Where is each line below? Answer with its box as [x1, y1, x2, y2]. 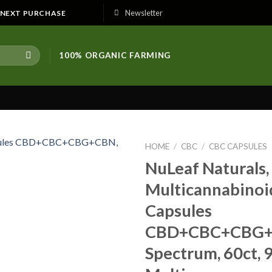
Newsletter [125, 8, 163, 18]
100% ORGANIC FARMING [59, 50, 171, 60]
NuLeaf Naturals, [145, 157, 269, 178]
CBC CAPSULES [209, 141, 268, 151]
